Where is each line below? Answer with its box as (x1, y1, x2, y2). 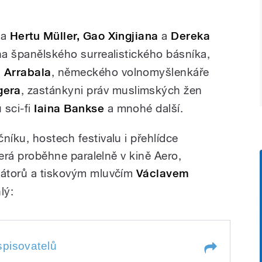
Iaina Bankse (34, 101, 105, 115)
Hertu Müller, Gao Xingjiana (9, 29, 158, 43)
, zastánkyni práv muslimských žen (20, 83, 202, 96)
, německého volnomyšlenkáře (51, 65, 209, 78)
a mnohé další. (104, 101, 184, 115)
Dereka (171, 29, 211, 43)
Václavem (136, 166, 189, 180)
